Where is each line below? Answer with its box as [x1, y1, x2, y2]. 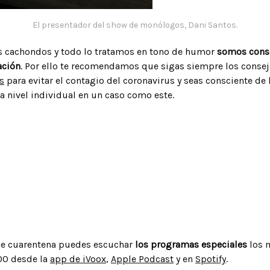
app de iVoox [50, 253, 106, 265]
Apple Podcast [111, 253, 174, 265]
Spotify [195, 253, 226, 265]
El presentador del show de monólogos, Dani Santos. [33, 19, 237, 30]
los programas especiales [133, 238, 250, 250]
